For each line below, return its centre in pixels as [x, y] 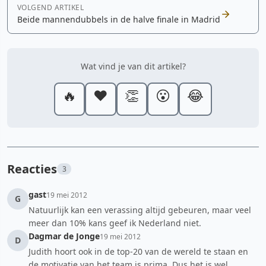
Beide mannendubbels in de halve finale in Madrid [119, 19]
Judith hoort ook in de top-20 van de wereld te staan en [138, 251]
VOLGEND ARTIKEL [51, 7]
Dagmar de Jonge [64, 236]
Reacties [32, 169]
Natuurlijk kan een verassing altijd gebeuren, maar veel [140, 210]
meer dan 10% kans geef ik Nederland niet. [115, 223]
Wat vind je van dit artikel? [133, 66]
